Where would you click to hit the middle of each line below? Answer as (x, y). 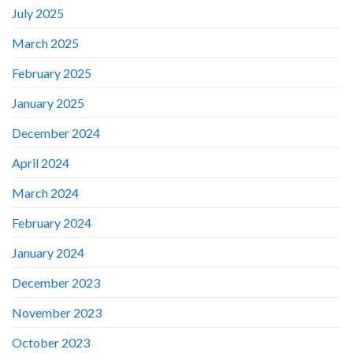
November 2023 (57, 312)
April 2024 (41, 162)
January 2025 (48, 102)
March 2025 (45, 43)
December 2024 (56, 132)
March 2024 (45, 192)
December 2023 (56, 282)
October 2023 (51, 342)
